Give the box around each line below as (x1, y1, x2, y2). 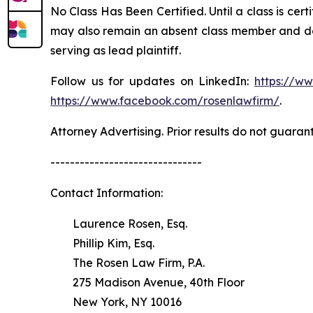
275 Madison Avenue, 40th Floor (50, 275, 245, 290)
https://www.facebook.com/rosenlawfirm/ (50, 94, 279, 108)
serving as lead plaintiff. (50, 43, 181, 58)
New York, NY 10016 (50, 295, 182, 310)
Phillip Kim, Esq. (50, 236, 154, 251)
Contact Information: (50, 186, 163, 201)
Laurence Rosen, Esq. (50, 217, 187, 231)
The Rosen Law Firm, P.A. (50, 256, 205, 270)
